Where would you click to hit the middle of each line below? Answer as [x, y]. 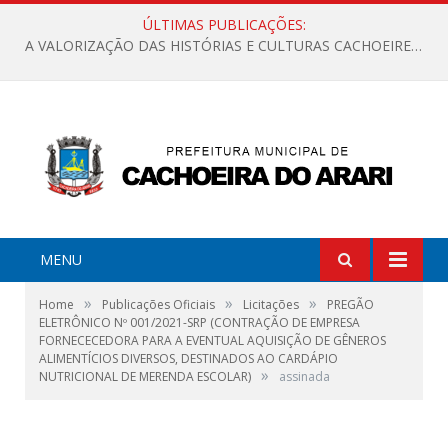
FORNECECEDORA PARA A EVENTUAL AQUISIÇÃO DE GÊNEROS [212, 340]
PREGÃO [350, 304]
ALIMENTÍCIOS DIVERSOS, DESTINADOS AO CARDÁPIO [188, 358]
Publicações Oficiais [158, 304]
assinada [304, 376]
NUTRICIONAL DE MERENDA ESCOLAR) [145, 376]
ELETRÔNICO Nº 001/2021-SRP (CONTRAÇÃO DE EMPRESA [199, 322]
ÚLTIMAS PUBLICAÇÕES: [224, 24]
